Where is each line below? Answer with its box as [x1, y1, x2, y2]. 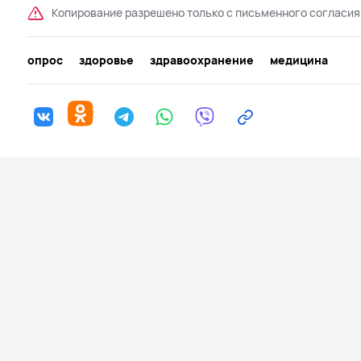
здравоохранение [150, 52, 254, 68]
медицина [270, 52, 328, 68]
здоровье [79, 52, 134, 68]
